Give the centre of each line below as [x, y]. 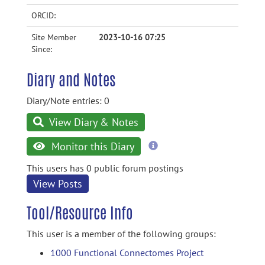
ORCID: [43, 15]
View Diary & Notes [93, 122]
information [181, 156]
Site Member [54, 37]
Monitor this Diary [91, 146]
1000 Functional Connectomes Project [127, 253]
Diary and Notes [71, 80]
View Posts [58, 184]
